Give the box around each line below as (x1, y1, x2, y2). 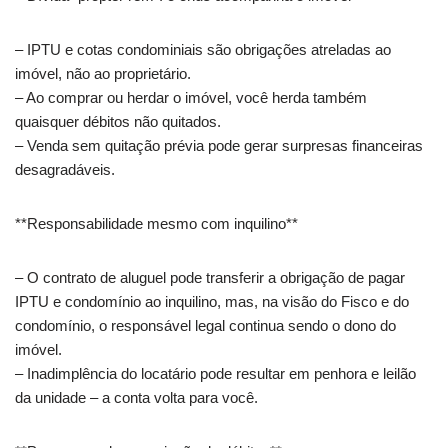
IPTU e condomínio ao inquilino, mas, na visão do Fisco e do (15, 293, 409, 311)
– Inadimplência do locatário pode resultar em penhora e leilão (15, 365, 416, 383)
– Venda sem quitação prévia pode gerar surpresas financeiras (15, 137, 423, 155)
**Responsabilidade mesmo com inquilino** (15, 215, 298, 233)
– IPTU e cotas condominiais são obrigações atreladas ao (15, 41, 391, 59)
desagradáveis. (15, 161, 115, 179)
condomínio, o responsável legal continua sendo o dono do (15, 317, 396, 335)
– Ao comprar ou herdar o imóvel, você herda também (15, 89, 367, 107)
